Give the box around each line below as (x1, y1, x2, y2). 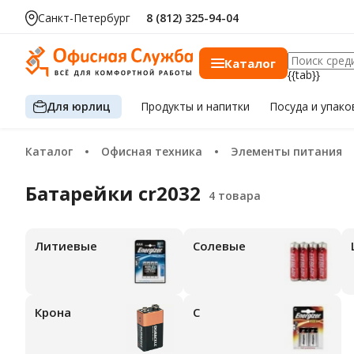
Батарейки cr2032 (37, 180, 205, 206)
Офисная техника (110, 144, 202, 159)
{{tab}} (288, 67, 320, 82)
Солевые (200, 238, 246, 254)
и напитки (197, 99, 250, 114)
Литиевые (43, 238, 97, 254)
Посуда (269, 99, 311, 114)
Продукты (141, 99, 198, 114)
